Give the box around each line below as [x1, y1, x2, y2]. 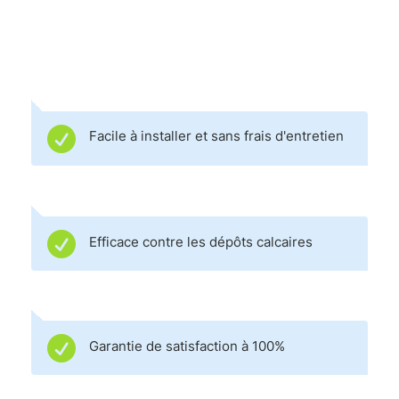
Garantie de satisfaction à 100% [89, 338, 285, 355]
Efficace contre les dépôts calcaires [89, 233, 313, 251]
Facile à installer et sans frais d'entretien [89, 127, 344, 145]
